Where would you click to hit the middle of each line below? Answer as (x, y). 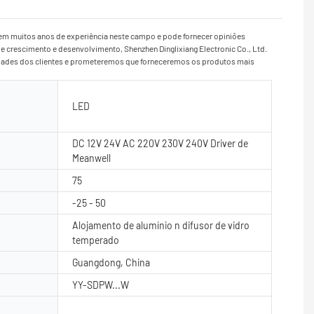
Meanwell (91, 158)
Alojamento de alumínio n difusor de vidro (161, 225)
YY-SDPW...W (101, 285)
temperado (96, 240)
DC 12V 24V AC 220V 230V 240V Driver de (160, 143)
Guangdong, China (111, 262)
